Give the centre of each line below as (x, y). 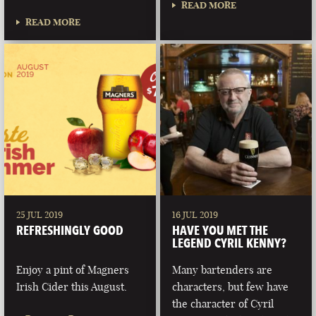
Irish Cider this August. (72, 286)
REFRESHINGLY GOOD (70, 230)
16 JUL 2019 (195, 214)
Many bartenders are (223, 269)
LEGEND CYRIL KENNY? (230, 242)
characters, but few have (231, 286)
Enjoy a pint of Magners (73, 269)
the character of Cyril (223, 303)
